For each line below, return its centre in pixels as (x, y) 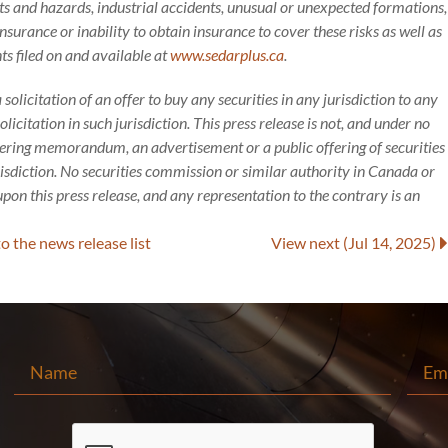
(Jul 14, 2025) (389, 242)
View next (306, 242)
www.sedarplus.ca (227, 54)
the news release (72, 242)
